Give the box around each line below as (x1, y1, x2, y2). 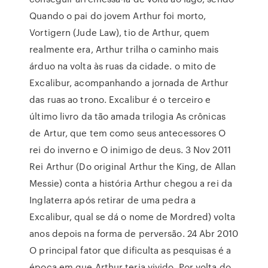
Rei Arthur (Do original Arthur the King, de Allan (29, 160, 236, 173)
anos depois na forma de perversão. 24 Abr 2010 (29, 227, 238, 240)
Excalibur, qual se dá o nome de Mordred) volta (29, 210, 235, 223)
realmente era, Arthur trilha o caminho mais (29, 42, 219, 56)
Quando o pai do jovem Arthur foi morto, (29, 9, 206, 22)
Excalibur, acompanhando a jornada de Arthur (29, 76, 229, 89)
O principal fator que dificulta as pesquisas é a (29, 243, 232, 257)
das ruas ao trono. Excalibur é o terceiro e (29, 93, 211, 106)
